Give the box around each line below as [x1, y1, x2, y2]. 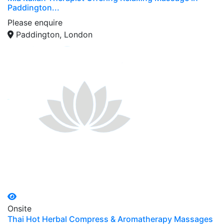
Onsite [7, 203, 31, 213]
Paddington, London [16, 29, 92, 39]
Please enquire [7, 17, 62, 27]
